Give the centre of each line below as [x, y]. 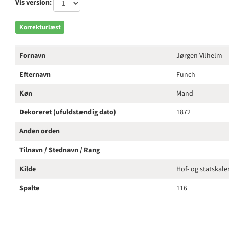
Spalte [29, 188]
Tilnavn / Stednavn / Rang [60, 150]
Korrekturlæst [40, 27]
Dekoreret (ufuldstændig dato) [68, 112]
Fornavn [32, 56]
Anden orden [40, 131]
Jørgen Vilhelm [199, 56]
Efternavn [35, 75]
